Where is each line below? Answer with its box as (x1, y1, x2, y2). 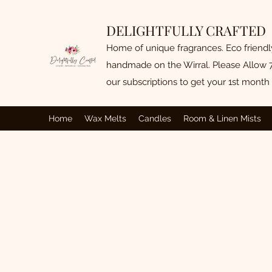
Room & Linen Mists (183, 114, 261, 123)
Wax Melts (84, 114, 126, 123)
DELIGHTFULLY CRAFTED (106, 21, 266, 39)
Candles (138, 114, 171, 123)
